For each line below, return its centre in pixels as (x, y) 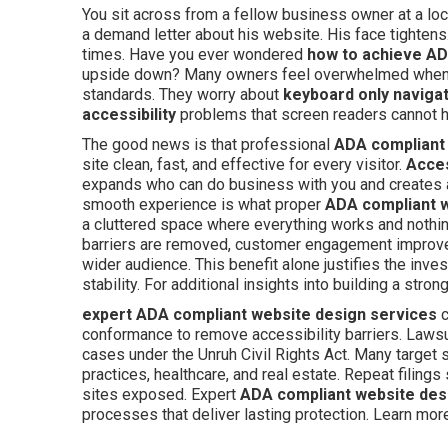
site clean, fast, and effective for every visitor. (244, 164)
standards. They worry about (182, 94)
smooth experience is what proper (203, 204)
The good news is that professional (208, 144)
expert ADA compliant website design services (259, 314)
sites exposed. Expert (161, 394)
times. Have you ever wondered (194, 54)
